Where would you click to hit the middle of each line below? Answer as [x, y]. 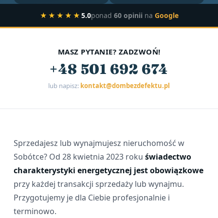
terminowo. [35, 211]
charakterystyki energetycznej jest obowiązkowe [109, 170]
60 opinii [128, 15]
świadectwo [168, 157]
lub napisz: [64, 86]
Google [166, 15]
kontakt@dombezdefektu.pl [125, 86]
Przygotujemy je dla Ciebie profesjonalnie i [92, 198]
